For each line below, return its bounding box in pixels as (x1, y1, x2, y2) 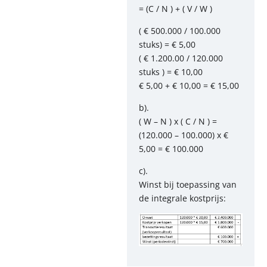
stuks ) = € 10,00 (139, 66, 203, 77)
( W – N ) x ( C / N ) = (139, 116, 217, 127)
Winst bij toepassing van (139, 179, 237, 190)
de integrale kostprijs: (139, 193, 226, 204)
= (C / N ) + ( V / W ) (139, 3, 212, 14)
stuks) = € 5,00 (139, 39, 195, 50)
